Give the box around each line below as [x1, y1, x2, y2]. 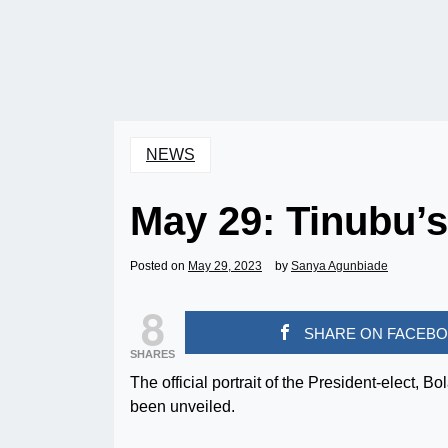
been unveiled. [130, 398, 235, 415]
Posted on [130, 259, 188, 273]
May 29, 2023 [188, 259, 262, 273]
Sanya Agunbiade [291, 259, 388, 273]
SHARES [130, 348, 175, 360]
